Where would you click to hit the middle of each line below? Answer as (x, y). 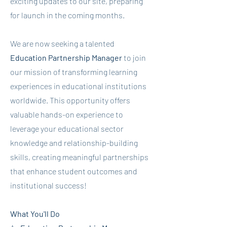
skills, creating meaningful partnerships (79, 157)
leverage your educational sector (67, 128)
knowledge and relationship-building (74, 143)
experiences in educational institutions (78, 86)
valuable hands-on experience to (67, 114)
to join (135, 58)
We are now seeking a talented (62, 43)
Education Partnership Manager (67, 58)
